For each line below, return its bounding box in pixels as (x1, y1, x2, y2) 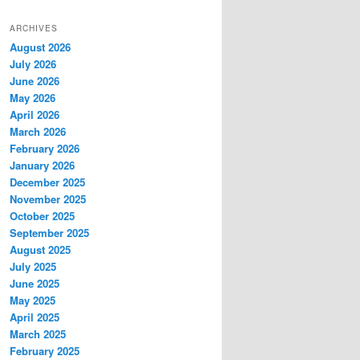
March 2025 (10, 326, 66, 342)
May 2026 (10, 90, 55, 106)
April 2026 (10, 107, 59, 123)
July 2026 (10, 56, 56, 72)
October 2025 (10, 208, 75, 224)
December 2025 (10, 174, 85, 190)
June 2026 (10, 73, 59, 89)
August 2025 (10, 242, 71, 258)
